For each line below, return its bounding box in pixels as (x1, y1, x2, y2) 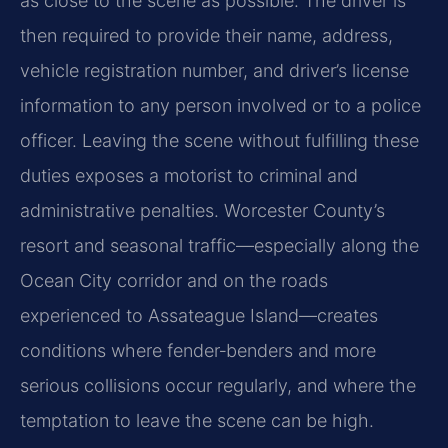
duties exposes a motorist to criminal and (20, 165, 358, 187)
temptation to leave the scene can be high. (20, 410, 374, 432)
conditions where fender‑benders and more (20, 340, 376, 362)
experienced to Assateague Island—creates (20, 305, 378, 327)
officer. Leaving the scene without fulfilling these (20, 130, 419, 152)
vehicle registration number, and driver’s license (20, 60, 409, 82)
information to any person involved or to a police (20, 95, 421, 117)
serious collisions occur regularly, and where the (20, 375, 416, 397)
